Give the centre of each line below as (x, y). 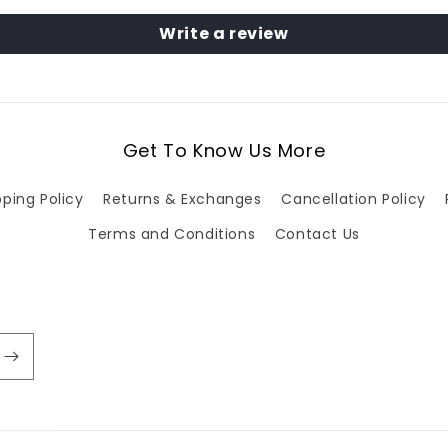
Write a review (224, 34)
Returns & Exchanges (182, 199)
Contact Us (317, 234)
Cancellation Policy (353, 199)
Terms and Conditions (172, 234)
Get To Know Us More (224, 151)
